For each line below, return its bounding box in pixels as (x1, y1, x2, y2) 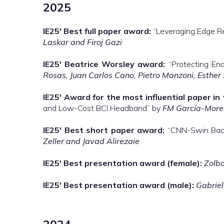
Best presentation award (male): (63, 180, 194, 190)
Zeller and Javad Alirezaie (43, 136, 139, 146)
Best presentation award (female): (63, 158, 202, 168)
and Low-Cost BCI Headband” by (43, 103, 162, 113)
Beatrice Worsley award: (64, 59, 165, 69)
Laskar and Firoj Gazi (43, 37, 122, 47)
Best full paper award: (63, 26, 151, 36)
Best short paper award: (64, 125, 165, 135)
